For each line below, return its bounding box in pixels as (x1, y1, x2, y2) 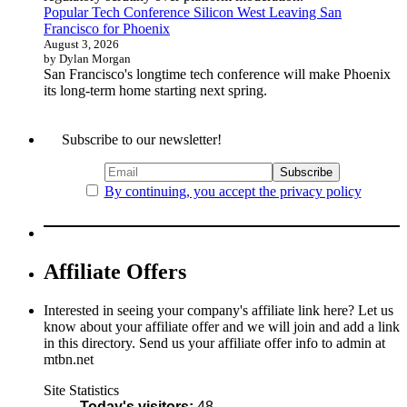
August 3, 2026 (44, 37, 119, 52)
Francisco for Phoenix (44, 21, 170, 37)
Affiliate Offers (44, 260, 186, 284)
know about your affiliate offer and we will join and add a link (44, 318, 400, 334)
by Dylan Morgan (44, 52, 131, 66)
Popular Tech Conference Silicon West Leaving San (44, 5, 342, 21)
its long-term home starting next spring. (44, 83, 267, 99)
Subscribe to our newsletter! (62, 132, 222, 148)
